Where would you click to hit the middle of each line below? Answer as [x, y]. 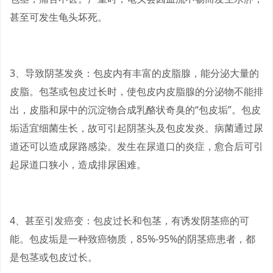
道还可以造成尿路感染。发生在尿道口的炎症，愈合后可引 [136, 147]
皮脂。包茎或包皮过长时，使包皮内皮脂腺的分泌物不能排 [136, 92]
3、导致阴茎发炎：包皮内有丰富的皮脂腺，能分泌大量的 [134, 73]
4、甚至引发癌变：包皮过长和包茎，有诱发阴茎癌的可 [129, 221]
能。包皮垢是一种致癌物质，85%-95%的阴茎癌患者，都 [133, 239]
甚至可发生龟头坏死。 [58, 17]
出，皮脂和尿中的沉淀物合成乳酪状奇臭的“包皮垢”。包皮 [135, 110]
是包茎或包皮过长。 [54, 257]
